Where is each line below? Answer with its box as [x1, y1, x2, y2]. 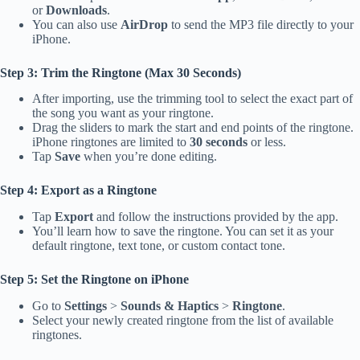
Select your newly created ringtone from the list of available [32, 313, 333, 327]
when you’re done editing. [80, 149, 217, 164]
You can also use [32, 17, 121, 31]
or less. [247, 135, 286, 149]
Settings [64, 298, 107, 313]
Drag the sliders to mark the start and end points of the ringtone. [32, 121, 354, 135]
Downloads [46, 2, 107, 17]
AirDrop [121, 17, 168, 31]
